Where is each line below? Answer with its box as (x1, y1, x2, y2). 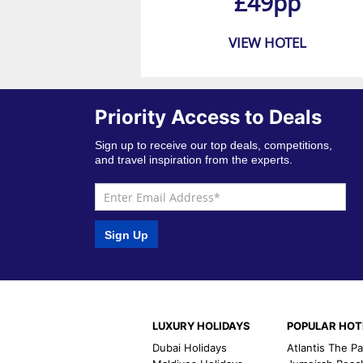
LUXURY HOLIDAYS (152, 318, 251, 332)
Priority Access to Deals (95, 105, 322, 130)
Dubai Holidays (152, 340, 228, 354)
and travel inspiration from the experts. (95, 153, 293, 167)
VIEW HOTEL (228, 33, 306, 53)
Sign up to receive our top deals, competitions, (95, 139, 333, 152)
